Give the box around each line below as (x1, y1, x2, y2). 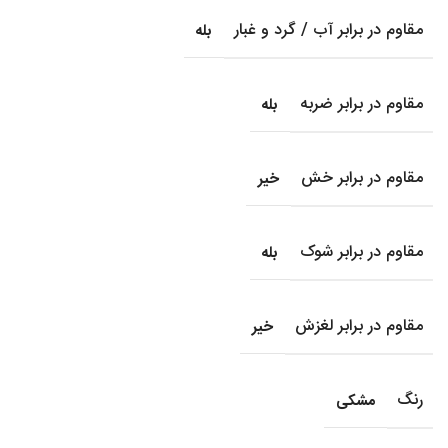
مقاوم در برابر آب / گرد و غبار (234, 17, 423, 45)
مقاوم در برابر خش (301, 165, 423, 193)
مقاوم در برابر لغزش (295, 313, 423, 341)
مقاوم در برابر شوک (300, 239, 423, 267)
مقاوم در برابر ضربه (300, 91, 423, 119)
